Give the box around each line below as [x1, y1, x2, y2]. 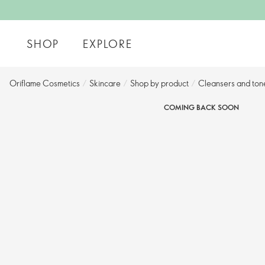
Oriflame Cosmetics [9, 77, 80, 89]
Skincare [89, 77, 121, 89]
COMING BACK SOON [163, 102, 239, 112]
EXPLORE [83, 36, 132, 51]
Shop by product [130, 77, 189, 89]
